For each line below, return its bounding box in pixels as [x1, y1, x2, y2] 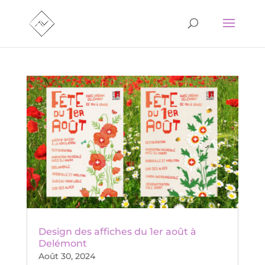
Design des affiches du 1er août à [38, 225, 196, 237]
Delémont [38, 237, 87, 249]
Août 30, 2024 [38, 250, 95, 261]
